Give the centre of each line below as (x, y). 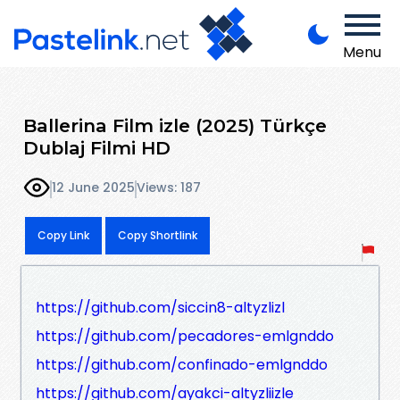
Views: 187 (169, 188)
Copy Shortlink (158, 235)
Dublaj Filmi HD (97, 147)
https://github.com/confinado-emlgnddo (182, 364)
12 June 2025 (93, 188)
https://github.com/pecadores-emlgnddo (185, 336)
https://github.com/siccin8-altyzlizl (160, 307)
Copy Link (63, 235)
